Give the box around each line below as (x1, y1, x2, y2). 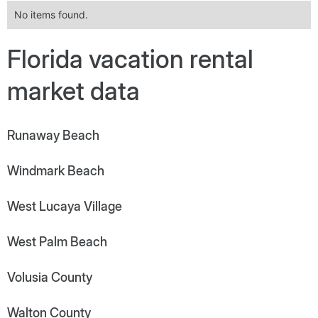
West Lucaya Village (7, 198, 122, 214)
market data (7, 75, 140, 106)
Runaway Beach (7, 127, 99, 143)
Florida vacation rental (7, 43, 253, 74)
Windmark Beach (7, 163, 104, 178)
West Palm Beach (7, 234, 107, 249)
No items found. (14, 8, 88, 21)
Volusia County (7, 269, 92, 285)
